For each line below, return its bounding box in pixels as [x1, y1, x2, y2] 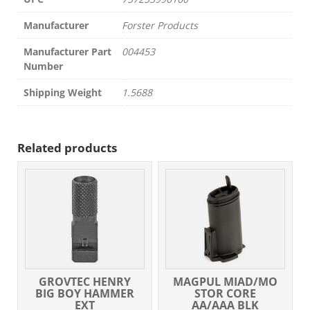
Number [24, 60, 63, 73]
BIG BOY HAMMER [35, 285, 134, 301]
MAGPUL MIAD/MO [172, 273, 277, 289]
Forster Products [122, 19, 198, 33]
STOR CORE [194, 285, 256, 301]
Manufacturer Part [24, 45, 111, 59]
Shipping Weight [24, 86, 102, 100]
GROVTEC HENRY [39, 273, 131, 289]
